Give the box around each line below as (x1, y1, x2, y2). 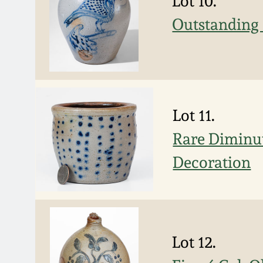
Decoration (173, 153, 251, 172)
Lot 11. (173, 106, 215, 125)
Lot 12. (172, 233, 217, 252)
